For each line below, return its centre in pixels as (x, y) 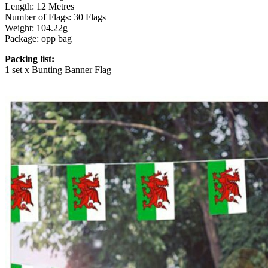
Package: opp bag (38, 39)
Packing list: (30, 59)
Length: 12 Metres (39, 7)
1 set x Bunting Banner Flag (58, 70)
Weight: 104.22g (36, 28)
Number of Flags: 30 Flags (55, 17)
